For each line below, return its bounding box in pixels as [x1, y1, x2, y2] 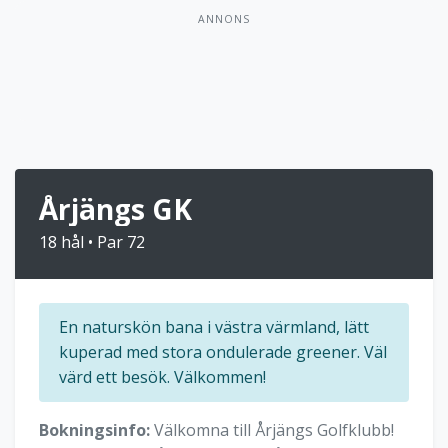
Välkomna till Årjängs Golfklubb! [150, 419, 394, 442]
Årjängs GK [39, 190, 192, 229]
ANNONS [198, 12, 250, 27]
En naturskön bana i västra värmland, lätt [59, 316, 369, 339]
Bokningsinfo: [39, 419, 150, 442]
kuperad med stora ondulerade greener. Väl [59, 341, 387, 364]
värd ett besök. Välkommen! [59, 366, 266, 389]
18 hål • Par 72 [39, 231, 145, 254]
